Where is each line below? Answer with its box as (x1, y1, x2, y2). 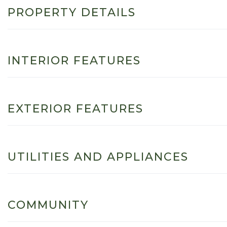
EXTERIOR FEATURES (8, 101, 143, 116)
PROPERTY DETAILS (8, 5, 136, 19)
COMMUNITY (8, 198, 89, 212)
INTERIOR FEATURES (8, 53, 141, 67)
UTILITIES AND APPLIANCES (8, 149, 188, 164)
